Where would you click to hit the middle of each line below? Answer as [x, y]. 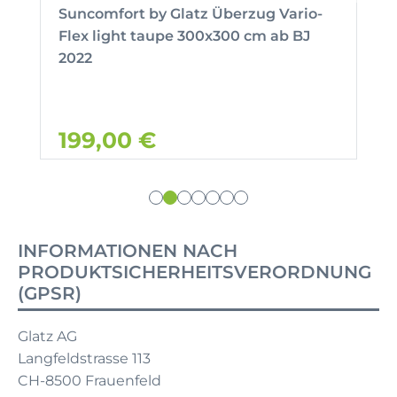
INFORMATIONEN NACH [128, 250]
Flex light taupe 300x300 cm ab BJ [184, 35]
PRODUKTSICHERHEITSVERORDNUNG [195, 272]
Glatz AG [47, 336]
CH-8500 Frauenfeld [90, 380]
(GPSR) [50, 293]
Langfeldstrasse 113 [84, 358]
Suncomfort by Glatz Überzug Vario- [191, 13]
